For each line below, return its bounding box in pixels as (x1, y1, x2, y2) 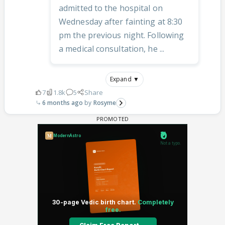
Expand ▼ (110, 74, 139, 83)
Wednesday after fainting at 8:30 (59, 16, 183, 27)
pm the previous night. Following (59, 29, 184, 41)
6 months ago (42, 98, 83, 107)
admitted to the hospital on (59, 2, 163, 14)
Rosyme (93, 98, 117, 107)
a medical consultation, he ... (59, 43, 165, 54)
